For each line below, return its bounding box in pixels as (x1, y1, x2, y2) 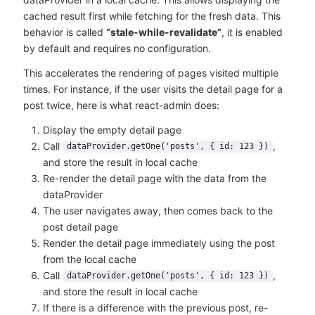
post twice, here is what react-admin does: (22, 98, 219, 111)
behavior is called (22, 25, 106, 38)
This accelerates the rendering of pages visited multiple (22, 66, 278, 79)
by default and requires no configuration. (22, 41, 211, 54)
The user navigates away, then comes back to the (42, 204, 273, 217)
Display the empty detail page (42, 123, 181, 136)
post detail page (42, 220, 118, 233)
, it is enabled (221, 25, 283, 38)
